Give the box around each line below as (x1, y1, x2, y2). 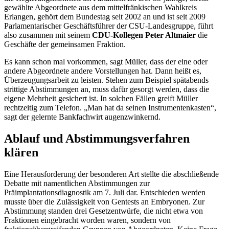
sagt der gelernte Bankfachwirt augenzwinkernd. (4, 112, 161, 122)
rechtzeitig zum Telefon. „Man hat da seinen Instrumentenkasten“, (4, 103, 216, 112)
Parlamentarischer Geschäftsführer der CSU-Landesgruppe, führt (4, 21, 213, 31)
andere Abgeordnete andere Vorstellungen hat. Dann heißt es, (4, 66, 201, 76)
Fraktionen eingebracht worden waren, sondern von (4, 216, 171, 225)
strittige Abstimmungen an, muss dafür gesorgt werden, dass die (4, 85, 209, 94)
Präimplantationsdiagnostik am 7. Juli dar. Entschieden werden (4, 188, 205, 197)
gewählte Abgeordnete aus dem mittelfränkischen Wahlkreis (4, 3, 197, 12)
